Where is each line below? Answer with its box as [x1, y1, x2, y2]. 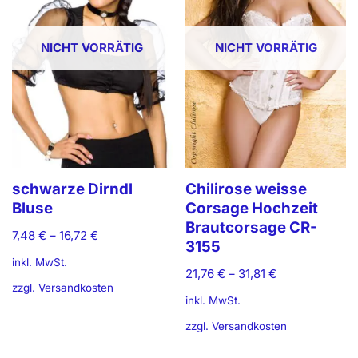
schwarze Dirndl [12, 180, 133, 199]
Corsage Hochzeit [185, 199, 319, 218]
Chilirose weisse [185, 180, 308, 199]
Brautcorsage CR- [185, 218, 318, 237]
